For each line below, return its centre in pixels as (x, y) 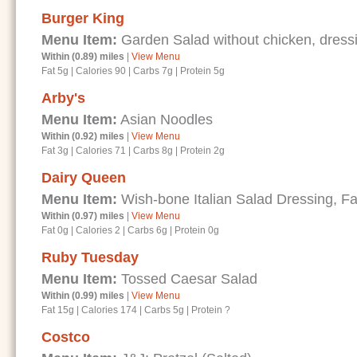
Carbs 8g (153, 151)
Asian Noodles (165, 120)
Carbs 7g (153, 71)
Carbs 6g (147, 230)
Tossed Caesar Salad (187, 279)
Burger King (83, 18)
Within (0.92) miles (83, 136)
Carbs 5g (164, 310)
